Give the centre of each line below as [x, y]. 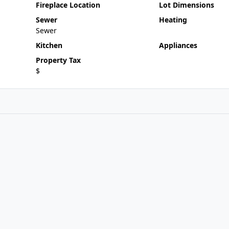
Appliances [178, 45]
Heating [173, 20]
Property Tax [58, 60]
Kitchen [49, 45]
